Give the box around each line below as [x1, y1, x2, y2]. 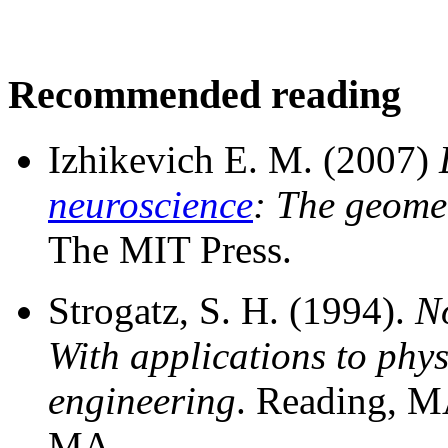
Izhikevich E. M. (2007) [48, 137, 439, 181]
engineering [48, 378, 236, 422]
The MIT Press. [48, 227, 292, 271]
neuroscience [48, 182, 253, 226]
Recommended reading [8, 71, 401, 117]
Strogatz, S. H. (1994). [48, 288, 415, 332]
